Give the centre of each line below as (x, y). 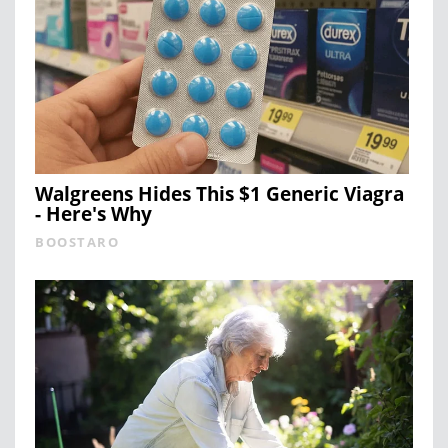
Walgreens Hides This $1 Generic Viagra (219, 194)
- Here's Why (93, 214)
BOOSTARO (77, 242)
